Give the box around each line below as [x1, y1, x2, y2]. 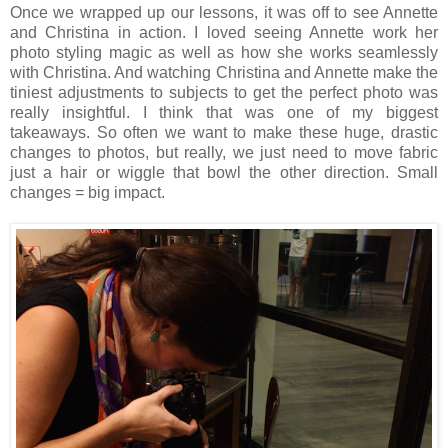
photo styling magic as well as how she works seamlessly [10, 44, 438, 61]
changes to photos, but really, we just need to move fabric [10, 144, 438, 161]
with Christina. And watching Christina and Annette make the [10, 64, 438, 81]
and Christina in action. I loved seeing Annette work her [10, 24, 438, 41]
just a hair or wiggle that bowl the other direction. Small [10, 164, 438, 181]
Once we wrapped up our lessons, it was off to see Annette [10, 4, 438, 21]
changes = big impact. [10, 184, 169, 201]
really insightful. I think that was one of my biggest [10, 104, 438, 121]
